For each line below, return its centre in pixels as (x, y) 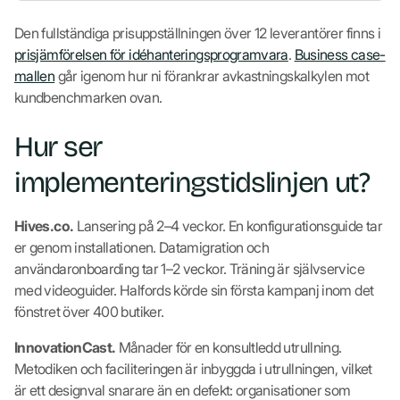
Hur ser (58, 146)
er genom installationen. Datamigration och (142, 247)
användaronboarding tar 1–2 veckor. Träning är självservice (189, 268)
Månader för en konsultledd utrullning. (229, 347)
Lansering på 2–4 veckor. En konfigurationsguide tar (228, 225)
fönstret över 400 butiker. (89, 311)
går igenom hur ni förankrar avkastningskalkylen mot (212, 75)
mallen (35, 75)
